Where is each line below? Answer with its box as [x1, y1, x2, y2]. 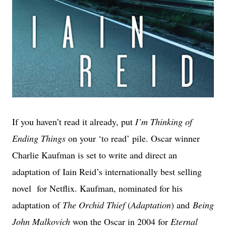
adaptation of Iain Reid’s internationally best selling [12, 165, 202, 178]
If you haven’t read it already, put [12, 115, 135, 128]
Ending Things [12, 132, 66, 144]
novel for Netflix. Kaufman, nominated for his [12, 182, 183, 194]
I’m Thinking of [135, 115, 192, 128]
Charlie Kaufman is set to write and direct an [12, 148, 177, 161]
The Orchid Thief [63, 198, 128, 211]
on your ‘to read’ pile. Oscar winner [66, 132, 200, 144]
